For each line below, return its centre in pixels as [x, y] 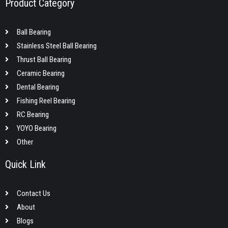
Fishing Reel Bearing [46, 101]
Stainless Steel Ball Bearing [56, 46]
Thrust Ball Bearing [44, 59]
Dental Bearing [38, 87]
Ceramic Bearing [40, 73]
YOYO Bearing [36, 128]
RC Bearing [33, 114]
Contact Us [33, 193]
